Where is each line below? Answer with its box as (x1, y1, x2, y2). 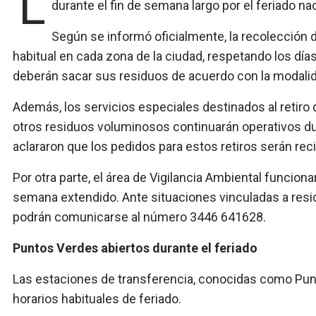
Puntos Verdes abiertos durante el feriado (13, 241, 257, 256)
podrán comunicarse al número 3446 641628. (13, 209, 266, 225)
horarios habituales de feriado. (13, 291, 181, 307)
